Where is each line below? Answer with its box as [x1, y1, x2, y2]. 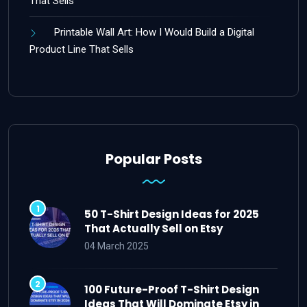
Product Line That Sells [29, 42, 134, 56]
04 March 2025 [84, 240, 149, 251]
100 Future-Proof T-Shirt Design [84, 282, 259, 297]
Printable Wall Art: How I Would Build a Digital [54, 25, 254, 38]
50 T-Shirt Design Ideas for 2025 [84, 206, 259, 221]
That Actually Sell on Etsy [84, 221, 223, 236]
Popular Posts [105, 149, 202, 169]
